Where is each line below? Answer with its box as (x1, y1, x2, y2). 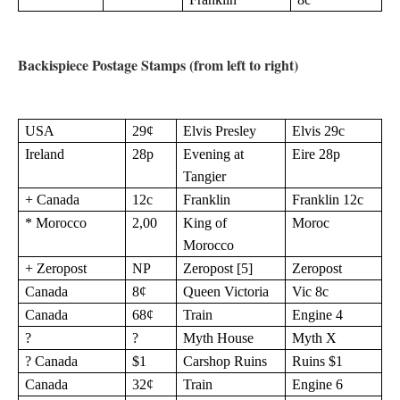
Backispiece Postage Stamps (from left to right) (18, 54, 298, 75)
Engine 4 (292, 307, 344, 322)
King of (183, 215, 228, 230)
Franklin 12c (292, 192, 364, 207)
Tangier (183, 169, 227, 184)
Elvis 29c (292, 123, 346, 138)
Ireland (25, 146, 65, 162)
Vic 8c (292, 284, 329, 299)
